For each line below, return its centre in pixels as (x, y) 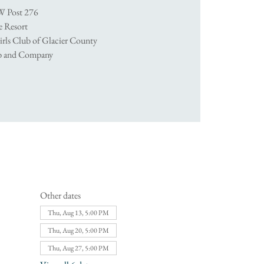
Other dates (60, 195)
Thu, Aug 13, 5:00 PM (78, 212)
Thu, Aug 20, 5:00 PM (78, 230)
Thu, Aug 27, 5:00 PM (78, 248)
